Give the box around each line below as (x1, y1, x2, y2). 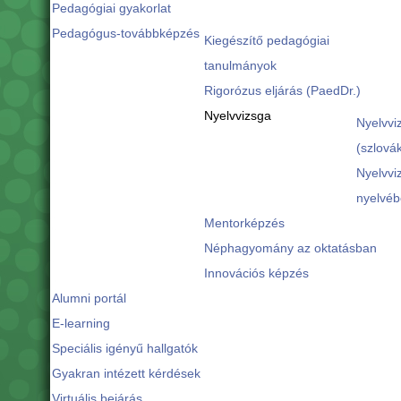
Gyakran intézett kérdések (51, 366, 200, 380)
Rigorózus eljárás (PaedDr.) (203, 83, 361, 98)
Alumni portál (51, 291, 126, 305)
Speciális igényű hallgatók (51, 341, 198, 355)
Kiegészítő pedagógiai (203, 33, 329, 47)
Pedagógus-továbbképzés (51, 26, 200, 40)
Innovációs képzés (203, 266, 309, 280)
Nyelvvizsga (203, 108, 271, 123)
